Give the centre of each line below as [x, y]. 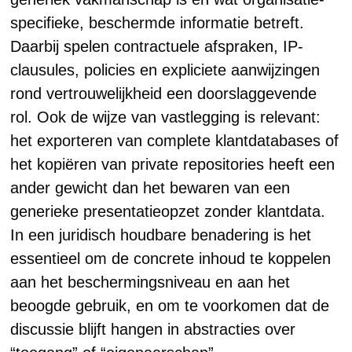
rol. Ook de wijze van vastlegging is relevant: [166, 117]
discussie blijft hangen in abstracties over [153, 329]
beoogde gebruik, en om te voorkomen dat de [170, 306]
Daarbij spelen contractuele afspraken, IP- [157, 46]
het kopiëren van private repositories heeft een [173, 164]
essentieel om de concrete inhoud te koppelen [171, 258]
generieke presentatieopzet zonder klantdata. [168, 211]
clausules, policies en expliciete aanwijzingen [165, 70]
